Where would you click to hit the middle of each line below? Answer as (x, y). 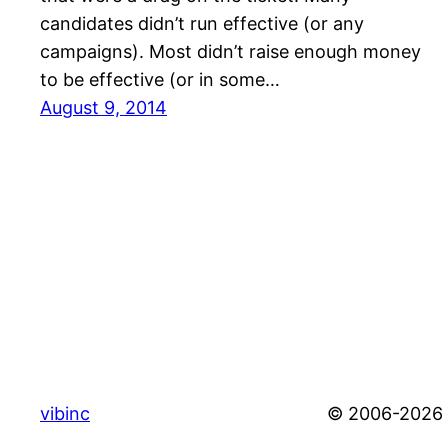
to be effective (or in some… (160, 80)
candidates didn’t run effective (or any (202, 24)
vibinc (65, 413)
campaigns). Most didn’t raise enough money (230, 52)
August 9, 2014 (103, 108)
